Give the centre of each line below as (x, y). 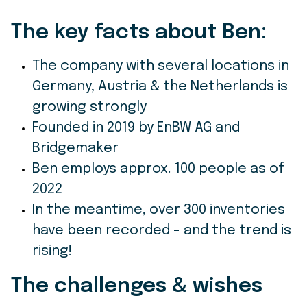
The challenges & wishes (136, 286)
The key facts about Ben (136, 33)
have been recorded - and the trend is (162, 231)
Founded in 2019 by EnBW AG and (136, 128)
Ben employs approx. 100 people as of (158, 169)
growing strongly (89, 108)
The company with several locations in (161, 66)
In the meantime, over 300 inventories (159, 210)
